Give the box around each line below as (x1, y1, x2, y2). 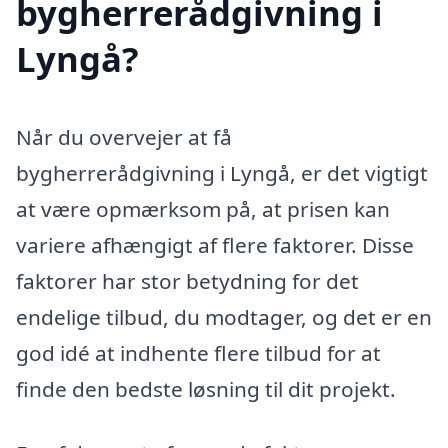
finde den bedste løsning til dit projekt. (16, 375, 396, 404)
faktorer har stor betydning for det (16, 267, 359, 296)
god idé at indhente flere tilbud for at (16, 339, 381, 368)
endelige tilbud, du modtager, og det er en (16, 303, 432, 332)
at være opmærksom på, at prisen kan (16, 195, 390, 224)
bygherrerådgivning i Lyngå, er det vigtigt (16, 159, 428, 188)
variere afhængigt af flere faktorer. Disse (16, 231, 414, 260)
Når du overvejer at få (16, 123, 232, 152)
